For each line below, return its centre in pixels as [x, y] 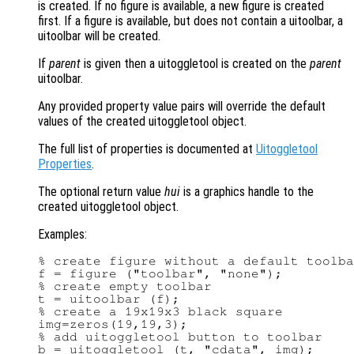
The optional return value [101, 192]
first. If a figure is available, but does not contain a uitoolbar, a [190, 21]
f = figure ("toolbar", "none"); [160, 274]
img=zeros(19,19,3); [113, 324]
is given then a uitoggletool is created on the [195, 64]
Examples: [62, 235]
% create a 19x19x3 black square [160, 312]
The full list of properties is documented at [147, 149]
